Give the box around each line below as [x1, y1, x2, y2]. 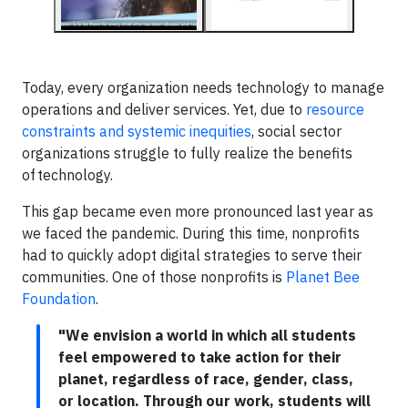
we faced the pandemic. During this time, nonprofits [22, 224, 360, 242]
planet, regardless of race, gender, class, [58, 370, 353, 388]
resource [306, 100, 364, 118]
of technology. [22, 166, 113, 184]
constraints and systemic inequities [22, 122, 251, 140]
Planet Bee [286, 268, 360, 286]
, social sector [251, 122, 342, 140]
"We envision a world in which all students [58, 326, 356, 344]
